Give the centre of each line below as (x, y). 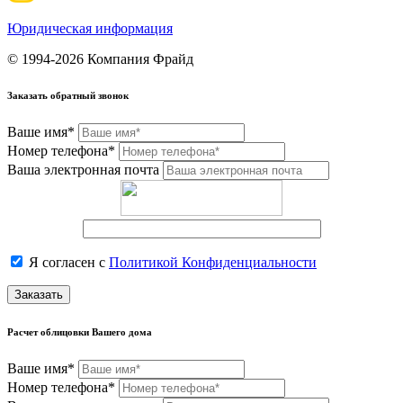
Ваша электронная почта (83, 169)
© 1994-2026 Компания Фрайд (100, 58)
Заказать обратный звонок (68, 95)
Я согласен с (67, 262)
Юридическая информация (90, 28)
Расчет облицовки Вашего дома (80, 331)
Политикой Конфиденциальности (213, 262)
